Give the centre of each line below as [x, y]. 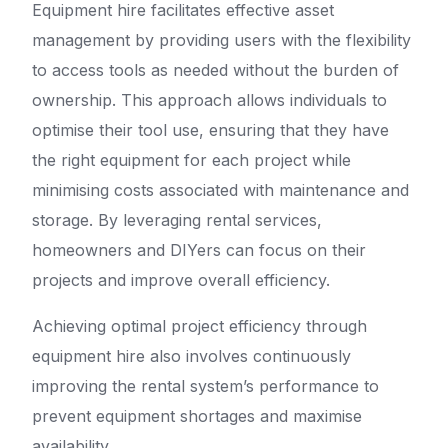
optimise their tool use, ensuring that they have [210, 130]
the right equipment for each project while [191, 160]
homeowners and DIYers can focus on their [199, 250]
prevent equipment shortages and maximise [197, 416]
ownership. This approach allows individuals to [209, 100]
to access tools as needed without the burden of [215, 70]
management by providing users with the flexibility [221, 40]
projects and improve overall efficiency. [181, 280]
